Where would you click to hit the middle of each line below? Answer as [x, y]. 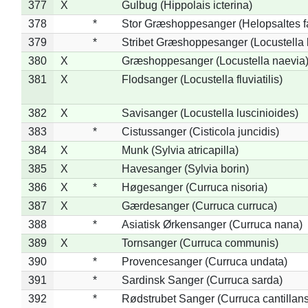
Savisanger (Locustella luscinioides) [210, 113]
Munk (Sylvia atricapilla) [180, 150]
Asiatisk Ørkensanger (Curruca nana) [212, 224]
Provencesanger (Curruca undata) [204, 261]
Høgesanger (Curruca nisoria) [194, 187]
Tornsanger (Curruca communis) [200, 243]
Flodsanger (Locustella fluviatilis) [202, 79]
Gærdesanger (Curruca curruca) [199, 206]
